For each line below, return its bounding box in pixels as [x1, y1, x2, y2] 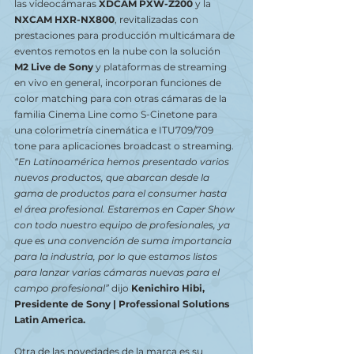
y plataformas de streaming [93, 61, 229, 73]
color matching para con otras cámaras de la [14, 92, 229, 104]
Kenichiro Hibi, [131, 282, 207, 294]
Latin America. [14, 314, 85, 326]
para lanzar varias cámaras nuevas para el [14, 266, 222, 278]
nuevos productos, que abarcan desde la [14, 171, 212, 183]
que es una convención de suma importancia [14, 235, 234, 247]
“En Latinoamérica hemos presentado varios [14, 156, 232, 168]
